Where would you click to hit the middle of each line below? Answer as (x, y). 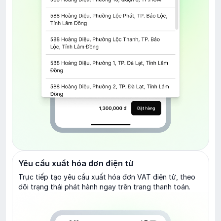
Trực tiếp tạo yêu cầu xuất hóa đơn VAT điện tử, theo (107, 177)
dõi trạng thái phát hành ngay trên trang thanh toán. (104, 187)
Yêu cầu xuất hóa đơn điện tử (76, 164)
